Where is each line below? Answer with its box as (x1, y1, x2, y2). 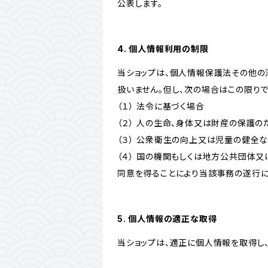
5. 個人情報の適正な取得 (117, 214, 217, 224)
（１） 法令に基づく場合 (117, 101, 205, 111)
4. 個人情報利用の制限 (117, 44, 209, 54)
